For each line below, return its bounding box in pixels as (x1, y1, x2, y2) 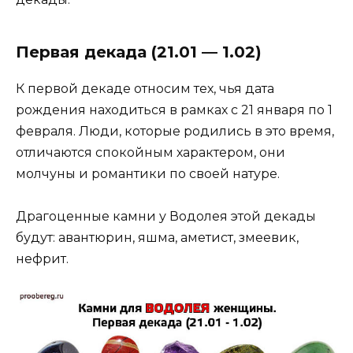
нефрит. (16, 251, 69, 267)
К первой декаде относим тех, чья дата (16, 81, 274, 97)
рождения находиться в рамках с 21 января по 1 (16, 102, 333, 118)
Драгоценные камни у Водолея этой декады (16, 209, 316, 225)
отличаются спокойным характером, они (16, 145, 285, 161)
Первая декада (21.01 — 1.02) (16, 43, 262, 62)
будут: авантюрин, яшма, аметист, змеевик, (16, 230, 299, 246)
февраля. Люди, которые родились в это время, (16, 124, 334, 139)
